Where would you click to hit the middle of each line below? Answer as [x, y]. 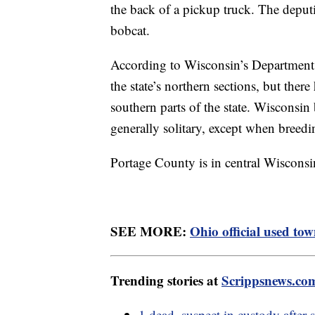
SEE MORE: [150, 231]
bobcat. [132, 30]
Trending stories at [166, 280]
